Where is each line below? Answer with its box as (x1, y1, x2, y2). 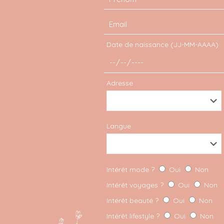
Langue (106, 121, 131, 130)
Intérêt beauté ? (106, 196, 160, 205)
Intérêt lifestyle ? (106, 211, 161, 220)
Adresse (106, 78, 133, 87)
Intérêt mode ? (106, 165, 156, 174)
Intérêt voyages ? (106, 180, 165, 189)
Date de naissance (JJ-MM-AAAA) (106, 40, 218, 49)
